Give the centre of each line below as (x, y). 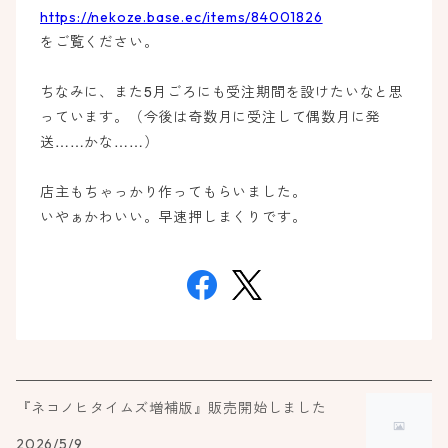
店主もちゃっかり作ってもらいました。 (173, 192)
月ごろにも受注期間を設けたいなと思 (278, 92)
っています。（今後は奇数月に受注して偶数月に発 (210, 117)
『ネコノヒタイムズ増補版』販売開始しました (171, 408)
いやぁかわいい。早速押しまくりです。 (173, 217)
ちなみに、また (92, 92)
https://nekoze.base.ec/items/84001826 (181, 17)
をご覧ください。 (99, 42)
